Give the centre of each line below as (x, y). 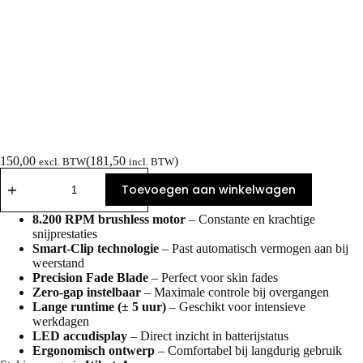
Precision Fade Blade (90, 277)
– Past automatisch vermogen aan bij (254, 248)
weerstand (58, 263)
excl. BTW (62, 161)
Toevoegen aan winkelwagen (209, 189)
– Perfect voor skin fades (213, 277)
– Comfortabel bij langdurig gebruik (248, 350)
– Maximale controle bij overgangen (235, 292)
